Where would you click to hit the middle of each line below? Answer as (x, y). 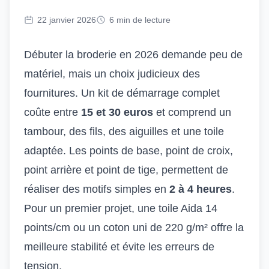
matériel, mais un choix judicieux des (112, 74)
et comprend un (192, 112)
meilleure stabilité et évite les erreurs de (119, 247)
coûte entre (53, 112)
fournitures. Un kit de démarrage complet (122, 93)
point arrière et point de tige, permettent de (126, 170)
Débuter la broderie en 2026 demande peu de (133, 55)
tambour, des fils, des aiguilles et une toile (124, 131)
